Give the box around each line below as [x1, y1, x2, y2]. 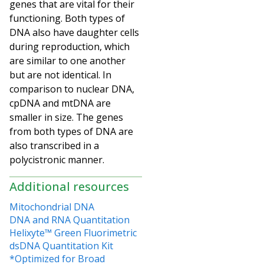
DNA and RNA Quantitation [9, 213, 130, 226]
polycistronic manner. [9, 153, 104, 166]
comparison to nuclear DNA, [9, 82, 134, 95]
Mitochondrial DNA [9, 200, 94, 213]
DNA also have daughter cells [9, 25, 139, 39]
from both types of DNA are [9, 124, 133, 138]
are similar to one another [9, 54, 126, 67]
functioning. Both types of [9, 11, 125, 25]
